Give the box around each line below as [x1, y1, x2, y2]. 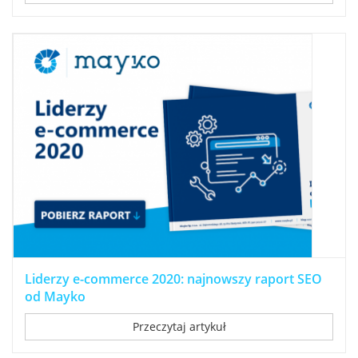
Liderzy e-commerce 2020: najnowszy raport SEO [25, 269, 322, 288]
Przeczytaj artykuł [132, 318, 226, 334]
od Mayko [25, 287, 86, 305]
